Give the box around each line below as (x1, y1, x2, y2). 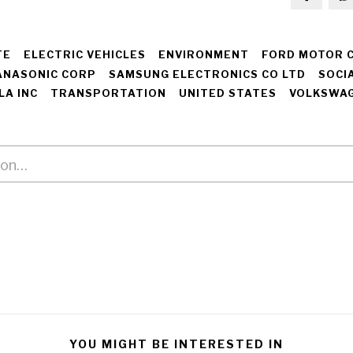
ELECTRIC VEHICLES (23, 48, 146, 61)
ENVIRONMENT (158, 48, 249, 61)
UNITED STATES (178, 87, 277, 100)
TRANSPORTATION (50, 87, 166, 100)
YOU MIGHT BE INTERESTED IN (69, 337, 284, 351)
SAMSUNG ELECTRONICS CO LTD (108, 68, 306, 80)
